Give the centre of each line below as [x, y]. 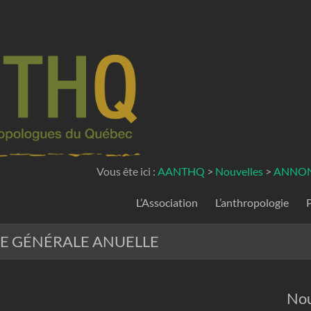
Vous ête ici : [127, 171]
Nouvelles [239, 171]
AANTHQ [181, 171]
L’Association [167, 203]
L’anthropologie [252, 203]
